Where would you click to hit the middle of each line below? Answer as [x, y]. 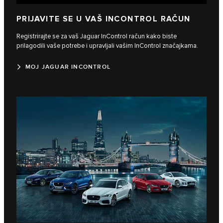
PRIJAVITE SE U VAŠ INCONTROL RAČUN [104, 19]
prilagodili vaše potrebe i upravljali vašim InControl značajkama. [107, 46]
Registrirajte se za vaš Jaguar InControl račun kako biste [97, 36]
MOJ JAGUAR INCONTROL [68, 67]
